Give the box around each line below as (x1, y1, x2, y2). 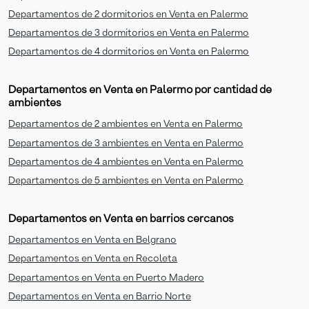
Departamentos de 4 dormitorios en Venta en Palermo (8, 47, 249, 57)
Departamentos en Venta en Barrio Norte (8, 291, 191, 301)
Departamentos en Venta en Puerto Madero (8, 272, 204, 283)
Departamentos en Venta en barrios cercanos (8, 214, 234, 226)
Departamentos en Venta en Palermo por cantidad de (8, 85, 272, 97)
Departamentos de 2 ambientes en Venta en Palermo (8, 119, 243, 130)
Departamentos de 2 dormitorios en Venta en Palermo (8, 9, 248, 19)
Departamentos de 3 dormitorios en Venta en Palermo (8, 28, 249, 39)
